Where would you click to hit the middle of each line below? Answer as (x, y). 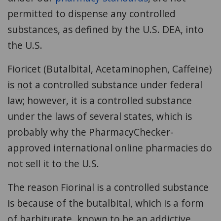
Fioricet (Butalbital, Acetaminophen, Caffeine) (110, 69)
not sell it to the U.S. (53, 163)
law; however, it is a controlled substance (100, 100)
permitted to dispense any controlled (92, 13)
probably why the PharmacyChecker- (91, 132)
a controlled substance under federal (117, 84)
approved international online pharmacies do (110, 147)
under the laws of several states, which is (100, 116)
